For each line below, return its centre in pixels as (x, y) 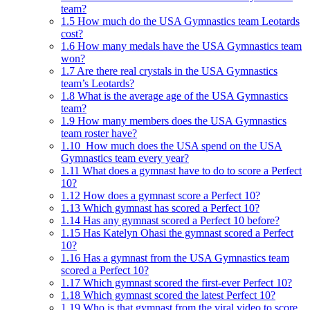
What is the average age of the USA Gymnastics (181, 95)
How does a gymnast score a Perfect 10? (170, 195)
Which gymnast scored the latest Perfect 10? (178, 295)
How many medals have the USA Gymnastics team (188, 46)
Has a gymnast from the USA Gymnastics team (185, 257)
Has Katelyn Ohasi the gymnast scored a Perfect (187, 232)
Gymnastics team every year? (125, 158)
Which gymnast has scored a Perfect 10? (170, 208)
